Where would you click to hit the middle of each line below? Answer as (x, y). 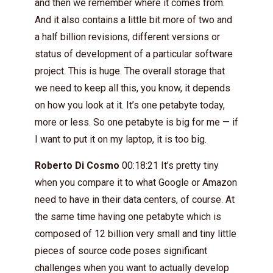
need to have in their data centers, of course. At (135, 199)
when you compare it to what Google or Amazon (136, 182)
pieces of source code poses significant (121, 250)
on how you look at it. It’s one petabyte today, (130, 105)
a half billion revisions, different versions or (127, 37)
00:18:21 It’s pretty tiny (169, 165)
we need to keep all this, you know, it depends (133, 88)
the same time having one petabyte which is (128, 216)
